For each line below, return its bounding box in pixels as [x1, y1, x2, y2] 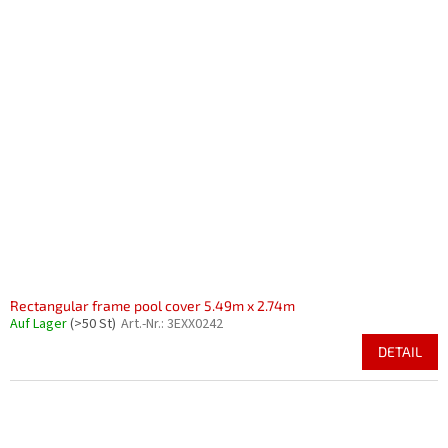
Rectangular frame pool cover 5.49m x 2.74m [10, 297, 295, 314]
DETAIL [378, 343, 422, 360]
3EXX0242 [167, 314, 223, 334]
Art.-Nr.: [121, 314, 167, 334]
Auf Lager [10, 314, 70, 334]
